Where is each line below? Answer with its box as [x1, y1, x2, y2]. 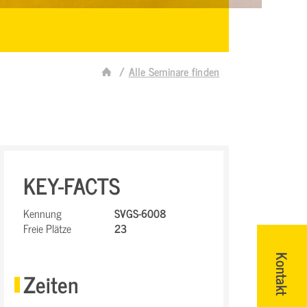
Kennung [23, 204, 62, 222]
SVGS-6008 [114, 204, 167, 222]
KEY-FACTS [23, 167, 120, 203]
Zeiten [23, 266, 78, 302]
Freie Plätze [23, 219, 71, 237]
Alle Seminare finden [128, 62, 220, 80]
